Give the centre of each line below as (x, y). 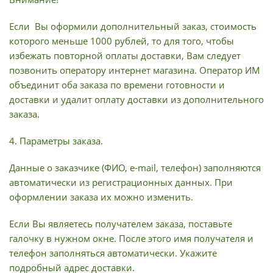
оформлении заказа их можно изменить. (101, 197)
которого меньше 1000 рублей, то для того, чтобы (122, 41)
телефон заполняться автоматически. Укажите (113, 253)
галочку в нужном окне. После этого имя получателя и (131, 238)
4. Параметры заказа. (56, 141)
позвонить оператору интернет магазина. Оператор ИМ (135, 70)
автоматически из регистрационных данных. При (121, 182)
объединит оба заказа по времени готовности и (117, 85)
